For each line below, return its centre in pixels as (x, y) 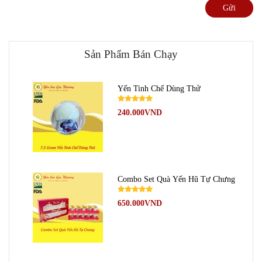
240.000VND (139, 112)
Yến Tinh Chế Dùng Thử (159, 88)
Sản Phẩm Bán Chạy (131, 54)
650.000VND (139, 203)
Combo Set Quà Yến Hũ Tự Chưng (176, 179)
